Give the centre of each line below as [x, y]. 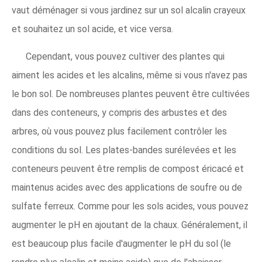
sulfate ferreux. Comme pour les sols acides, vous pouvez [130, 206]
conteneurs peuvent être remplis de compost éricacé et [128, 169]
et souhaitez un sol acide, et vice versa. [92, 29]
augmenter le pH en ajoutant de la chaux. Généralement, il [130, 225]
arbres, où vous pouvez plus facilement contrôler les [119, 131]
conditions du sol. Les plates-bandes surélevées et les [124, 150]
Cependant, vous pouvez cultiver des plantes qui [125, 56]
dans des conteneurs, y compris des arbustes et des [119, 113]
